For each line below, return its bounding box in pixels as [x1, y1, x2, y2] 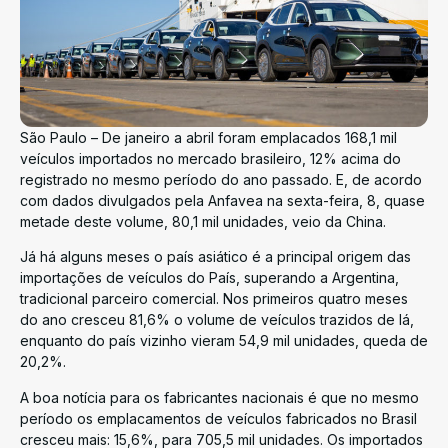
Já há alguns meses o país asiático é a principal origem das [20, 248, 411, 266]
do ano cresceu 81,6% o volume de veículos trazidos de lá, [20, 311, 414, 329]
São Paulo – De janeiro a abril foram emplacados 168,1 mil [20, 129, 397, 146]
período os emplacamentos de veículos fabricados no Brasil [20, 409, 417, 427]
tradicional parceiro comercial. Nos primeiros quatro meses [20, 290, 408, 308]
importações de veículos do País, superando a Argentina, [20, 269, 399, 287]
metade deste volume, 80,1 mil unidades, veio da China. [20, 213, 386, 230]
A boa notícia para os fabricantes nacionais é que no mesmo [20, 388, 419, 406]
